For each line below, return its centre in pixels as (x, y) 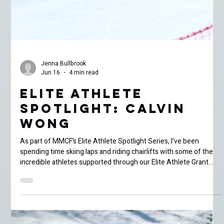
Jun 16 (51, 157)
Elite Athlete (82, 178)
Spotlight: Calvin (103, 193)
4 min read (84, 157)
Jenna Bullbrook (64, 147)
